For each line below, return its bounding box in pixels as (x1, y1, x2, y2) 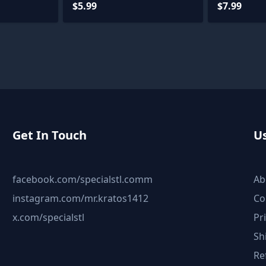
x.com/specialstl (12, 210, 85, 224)
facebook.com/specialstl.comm (12, 172, 153, 186)
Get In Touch (12, 126, 87, 143)
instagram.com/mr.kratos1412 (12, 191, 149, 205)
